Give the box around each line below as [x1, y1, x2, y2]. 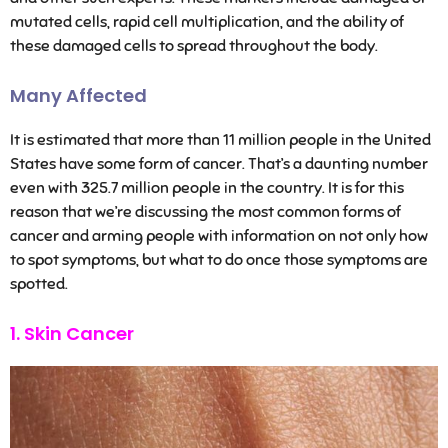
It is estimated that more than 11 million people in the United [10, 129, 431, 150]
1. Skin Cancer [10, 320, 134, 346]
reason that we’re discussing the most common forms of [10, 201, 401, 222]
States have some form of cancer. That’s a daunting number [10, 153, 428, 174]
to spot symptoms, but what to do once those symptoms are [10, 249, 428, 270]
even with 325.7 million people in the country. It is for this [10, 177, 404, 198]
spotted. [10, 273, 68, 294]
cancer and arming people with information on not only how [10, 225, 428, 246]
